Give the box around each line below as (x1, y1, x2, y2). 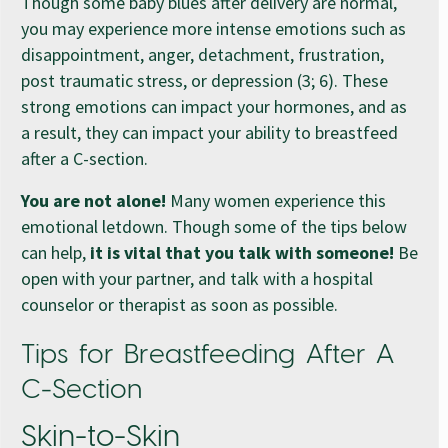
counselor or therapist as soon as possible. (21, 292, 342, 316)
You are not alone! (21, 188, 170, 212)
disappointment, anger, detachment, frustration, (21, 42, 384, 66)
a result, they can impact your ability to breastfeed (21, 120, 398, 144)
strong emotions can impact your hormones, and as (21, 94, 407, 118)
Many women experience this (170, 188, 386, 212)
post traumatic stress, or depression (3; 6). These (21, 68, 388, 92)
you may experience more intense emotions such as (21, 16, 406, 40)
